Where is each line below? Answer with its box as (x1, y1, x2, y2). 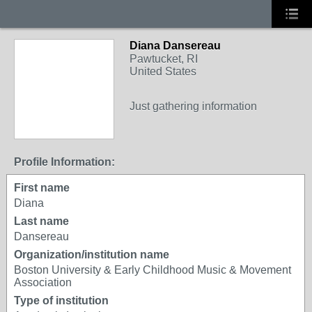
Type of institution (14, 295, 109, 306)
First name (14, 182, 70, 194)
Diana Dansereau (130, 40, 221, 52)
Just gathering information (130, 100, 257, 112)
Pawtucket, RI (130, 53, 198, 65)
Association (14, 276, 72, 288)
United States (130, 65, 196, 77)
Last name (14, 215, 69, 227)
